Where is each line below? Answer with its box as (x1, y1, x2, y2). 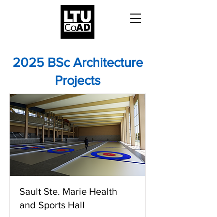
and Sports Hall (19, 200, 85, 210)
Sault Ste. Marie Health (19, 186, 117, 197)
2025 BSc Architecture (12, 55, 143, 69)
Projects (54, 73, 101, 87)
